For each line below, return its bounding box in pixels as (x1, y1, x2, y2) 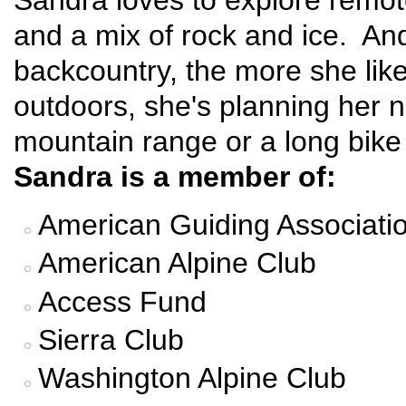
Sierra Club (37, 323, 184, 356)
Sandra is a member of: (14, 160, 336, 194)
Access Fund (37, 285, 207, 318)
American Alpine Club (37, 246, 316, 280)
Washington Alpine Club (37, 362, 346, 395)
